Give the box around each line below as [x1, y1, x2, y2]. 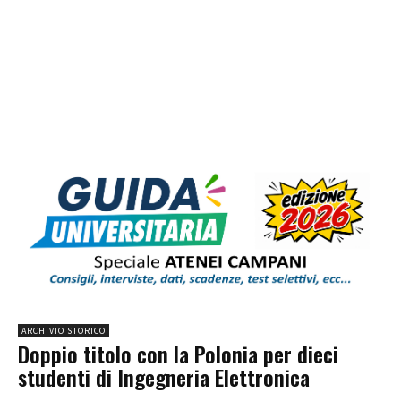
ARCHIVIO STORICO [21, 325, 106, 337]
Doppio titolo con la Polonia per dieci [18, 337, 338, 371]
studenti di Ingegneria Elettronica [18, 361, 310, 394]
